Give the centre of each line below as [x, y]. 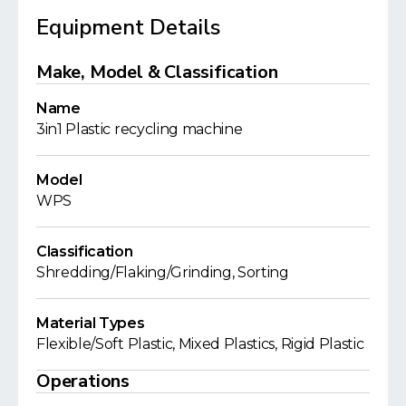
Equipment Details [128, 27]
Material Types [91, 323]
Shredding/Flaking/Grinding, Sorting [163, 272]
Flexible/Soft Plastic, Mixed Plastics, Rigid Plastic [200, 343]
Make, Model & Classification [157, 72]
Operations [83, 381]
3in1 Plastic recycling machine [140, 129]
